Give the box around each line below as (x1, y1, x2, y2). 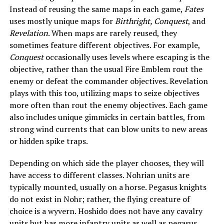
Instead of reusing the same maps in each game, (9, 3, 184, 14)
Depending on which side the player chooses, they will (9, 157, 204, 168)
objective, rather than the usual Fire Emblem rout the (9, 63, 202, 74)
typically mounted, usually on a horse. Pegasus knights (9, 181, 206, 192)
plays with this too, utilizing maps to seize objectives (9, 87, 199, 98)
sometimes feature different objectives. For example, (9, 39, 200, 50)
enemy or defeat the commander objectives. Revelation (9, 75, 208, 86)
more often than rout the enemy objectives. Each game (9, 99, 207, 110)
